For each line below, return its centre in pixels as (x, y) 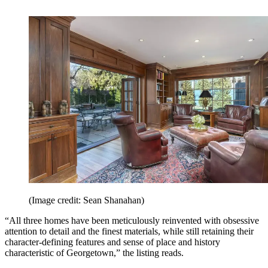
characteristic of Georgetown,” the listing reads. (94, 252)
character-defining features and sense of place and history (112, 242)
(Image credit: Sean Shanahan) (86, 200)
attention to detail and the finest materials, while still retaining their (129, 231)
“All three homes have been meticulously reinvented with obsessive (132, 220)
